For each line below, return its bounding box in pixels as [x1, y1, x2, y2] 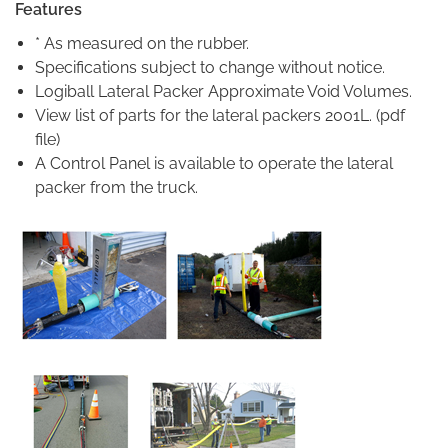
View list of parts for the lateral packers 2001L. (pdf [35, 106, 405, 125]
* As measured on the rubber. [35, 34, 249, 53]
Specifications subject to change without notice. [35, 58, 385, 77]
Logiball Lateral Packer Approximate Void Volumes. [35, 82, 412, 101]
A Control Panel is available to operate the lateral [35, 154, 393, 173]
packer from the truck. [35, 178, 198, 197]
